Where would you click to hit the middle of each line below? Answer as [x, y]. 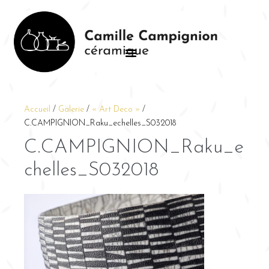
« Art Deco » [116, 110]
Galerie [71, 110]
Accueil [37, 110]
